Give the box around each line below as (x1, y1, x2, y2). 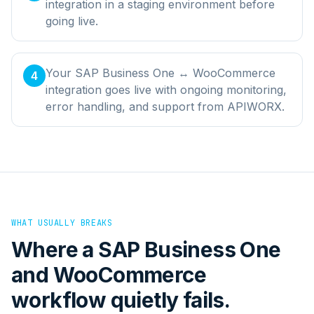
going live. (46, 13, 98, 28)
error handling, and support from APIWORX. (46, 99, 285, 114)
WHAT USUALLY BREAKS (11, 217, 113, 228)
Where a (11, 236, 99, 262)
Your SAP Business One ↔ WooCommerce (46, 65, 275, 80)
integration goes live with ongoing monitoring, (46, 82, 287, 97)
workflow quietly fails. (11, 287, 231, 313)
